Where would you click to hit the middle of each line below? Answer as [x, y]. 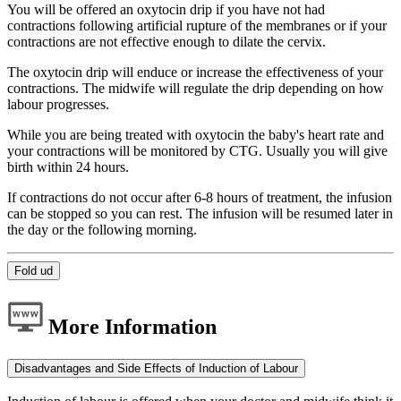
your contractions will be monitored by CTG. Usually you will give [197, 150]
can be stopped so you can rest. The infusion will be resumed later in [200, 213]
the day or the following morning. [102, 229]
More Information [130, 326]
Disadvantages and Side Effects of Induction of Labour [156, 368]
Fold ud [34, 270]
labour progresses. [58, 104]
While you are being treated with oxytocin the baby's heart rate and [196, 134]
